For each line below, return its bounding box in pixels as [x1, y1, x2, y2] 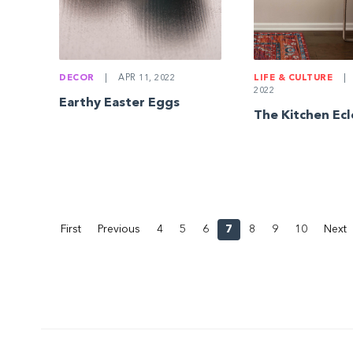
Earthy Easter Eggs [59, 97, 180, 110]
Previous [98, 223, 140, 235]
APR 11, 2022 [115, 74, 176, 84]
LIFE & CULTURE [254, 74, 333, 84]
